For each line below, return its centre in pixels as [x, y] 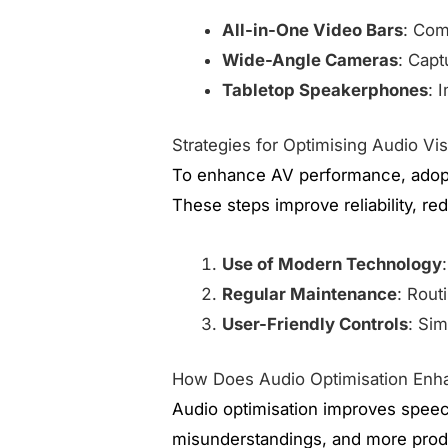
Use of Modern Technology [332, 264]
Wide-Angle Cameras [310, 59]
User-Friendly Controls [315, 324]
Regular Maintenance [310, 294]
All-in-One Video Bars [313, 29]
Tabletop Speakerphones [325, 89]
